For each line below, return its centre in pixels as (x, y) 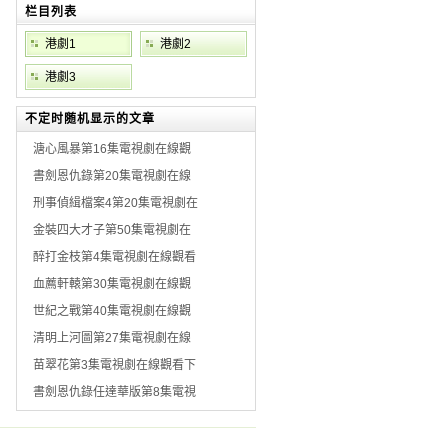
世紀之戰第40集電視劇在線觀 (112, 311)
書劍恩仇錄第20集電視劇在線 (112, 176)
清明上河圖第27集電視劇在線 (112, 338)
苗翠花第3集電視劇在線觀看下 (114, 365)
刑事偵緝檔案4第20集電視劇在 (115, 203)
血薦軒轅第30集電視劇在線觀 (112, 284)
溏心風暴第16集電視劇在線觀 (112, 149)
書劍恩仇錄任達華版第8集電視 (114, 392)
